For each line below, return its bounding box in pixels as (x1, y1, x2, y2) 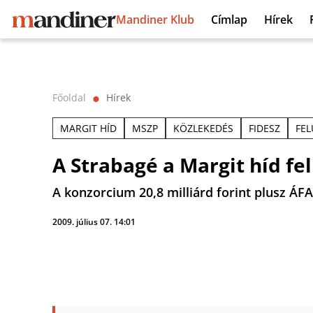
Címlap (211, 11, 247, 27)
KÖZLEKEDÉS (173, 122, 233, 135)
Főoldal (52, 91, 86, 104)
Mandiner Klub (116, 11, 194, 27)
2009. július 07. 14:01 (52, 216, 136, 228)
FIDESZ (249, 122, 280, 135)
